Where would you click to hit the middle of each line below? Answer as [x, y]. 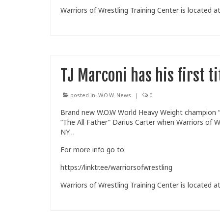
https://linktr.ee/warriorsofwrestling [116, 167]
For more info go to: [93, 150]
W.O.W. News [115, 95]
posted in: [83, 95]
